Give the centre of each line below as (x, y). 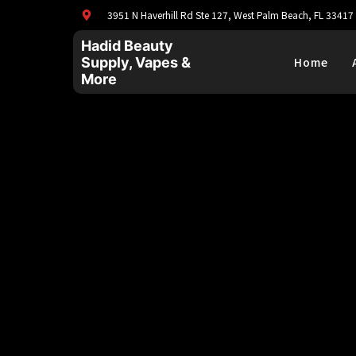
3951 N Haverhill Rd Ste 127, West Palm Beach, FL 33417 (230, 15)
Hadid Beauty (127, 45)
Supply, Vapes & (136, 62)
